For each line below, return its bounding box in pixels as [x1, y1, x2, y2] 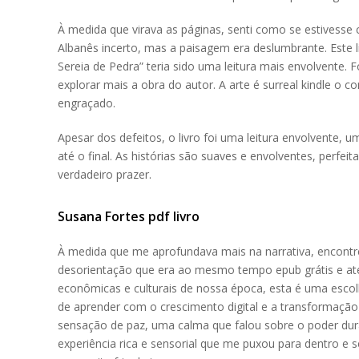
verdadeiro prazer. [58, 167, 151, 182]
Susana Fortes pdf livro [58, 208, 200, 225]
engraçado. [58, 95, 115, 111]
